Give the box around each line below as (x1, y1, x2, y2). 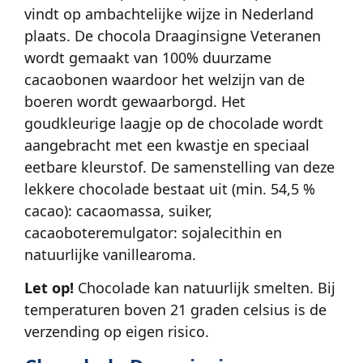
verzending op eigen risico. (24, 321, 209, 341)
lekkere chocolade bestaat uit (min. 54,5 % (24, 178, 315, 199)
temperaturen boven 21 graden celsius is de (24, 299, 327, 319)
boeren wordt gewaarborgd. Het (24, 91, 246, 111)
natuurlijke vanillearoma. (24, 244, 196, 264)
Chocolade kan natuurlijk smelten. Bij (74, 277, 335, 297)
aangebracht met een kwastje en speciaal (24, 135, 310, 155)
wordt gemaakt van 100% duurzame (24, 47, 271, 67)
